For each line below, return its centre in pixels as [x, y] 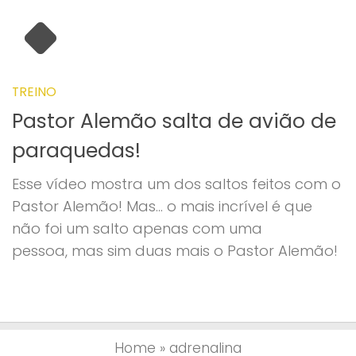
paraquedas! [76, 150]
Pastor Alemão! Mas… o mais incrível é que [162, 206]
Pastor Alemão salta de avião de [174, 121]
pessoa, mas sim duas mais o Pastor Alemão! [175, 250]
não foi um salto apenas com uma [137, 228]
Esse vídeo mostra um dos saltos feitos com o [176, 184]
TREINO [34, 92]
